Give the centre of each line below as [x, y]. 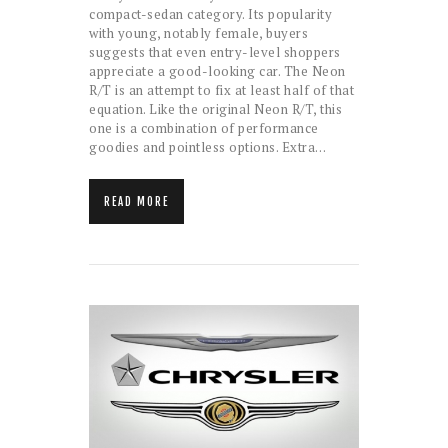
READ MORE [136, 202]
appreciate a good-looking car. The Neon [217, 71]
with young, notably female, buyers [198, 33]
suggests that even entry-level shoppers [215, 52]
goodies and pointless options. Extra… [208, 147]
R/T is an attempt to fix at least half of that [221, 90]
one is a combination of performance [204, 128]
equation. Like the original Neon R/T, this [215, 109]
